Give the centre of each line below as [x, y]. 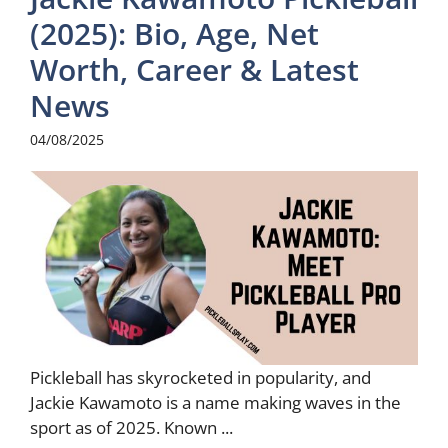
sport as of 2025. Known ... [131, 427]
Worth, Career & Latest [194, 69]
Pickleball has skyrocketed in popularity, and [200, 377]
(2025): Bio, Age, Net [174, 33]
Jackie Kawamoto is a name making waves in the [215, 402]
